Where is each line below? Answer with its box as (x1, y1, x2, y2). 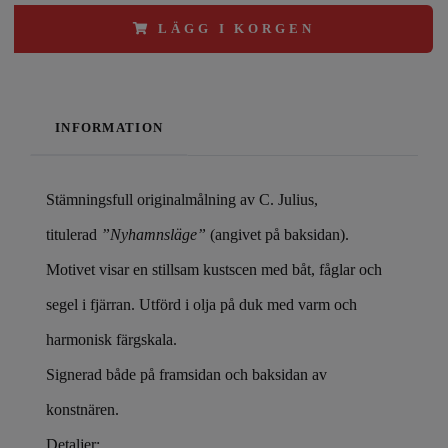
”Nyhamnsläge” (101, 226, 206, 244)
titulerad (46, 226, 101, 244)
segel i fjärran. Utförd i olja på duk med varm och (46, 296, 357, 314)
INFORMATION (55, 121, 164, 136)
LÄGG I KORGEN (158, 22, 315, 37)
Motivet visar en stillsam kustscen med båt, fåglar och (46, 261, 382, 279)
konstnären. (46, 401, 119, 419)
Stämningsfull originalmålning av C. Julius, (46, 191, 318, 209)
